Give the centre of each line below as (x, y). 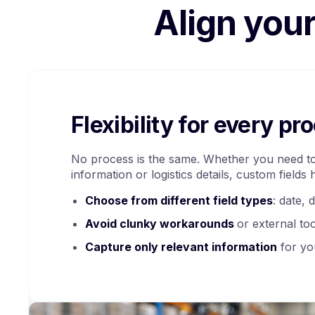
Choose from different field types (179, 200)
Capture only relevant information (181, 246)
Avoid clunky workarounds (161, 223)
